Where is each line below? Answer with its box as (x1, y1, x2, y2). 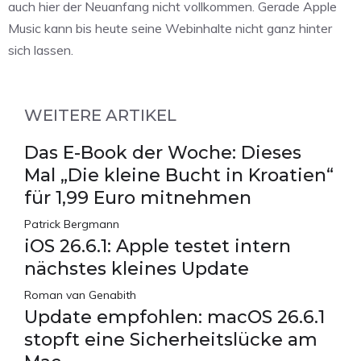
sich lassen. (8, 42, 73, 59)
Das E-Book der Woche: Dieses (24, 142, 301, 164)
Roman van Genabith (24, 288, 136, 303)
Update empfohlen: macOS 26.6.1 (24, 306, 325, 329)
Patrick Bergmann (24, 217, 119, 232)
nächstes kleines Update (24, 258, 249, 280)
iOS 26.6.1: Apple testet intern (24, 235, 291, 258)
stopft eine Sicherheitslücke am (24, 329, 317, 351)
